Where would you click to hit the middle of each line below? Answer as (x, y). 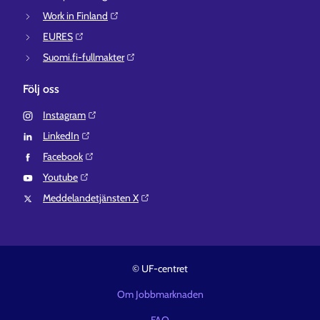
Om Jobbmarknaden (160, 294)
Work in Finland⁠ (75, 16)
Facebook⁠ (63, 156)
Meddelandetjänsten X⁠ (91, 198)
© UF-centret (160, 269)
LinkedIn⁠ (61, 136)
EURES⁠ (58, 36)
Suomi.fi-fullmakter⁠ (84, 57)
